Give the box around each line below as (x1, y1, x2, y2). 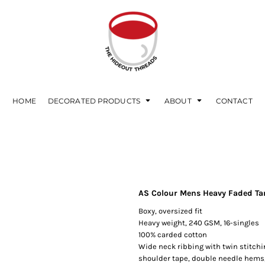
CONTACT (215, 96, 253, 105)
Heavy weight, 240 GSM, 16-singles (138, 218, 259, 227)
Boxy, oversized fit (138, 206, 202, 215)
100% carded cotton (138, 230, 207, 239)
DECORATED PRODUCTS (47, 96, 143, 105)
